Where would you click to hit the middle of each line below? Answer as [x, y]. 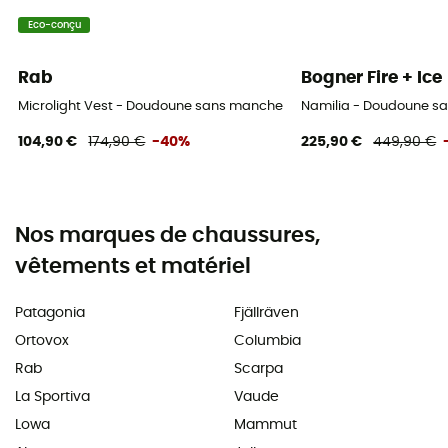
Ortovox [42, 340]
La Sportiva [52, 396]
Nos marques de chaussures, [167, 235]
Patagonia [50, 312]
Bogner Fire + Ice [372, 77]
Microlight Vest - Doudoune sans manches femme [179, 106]
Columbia [267, 340]
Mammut [265, 424]
